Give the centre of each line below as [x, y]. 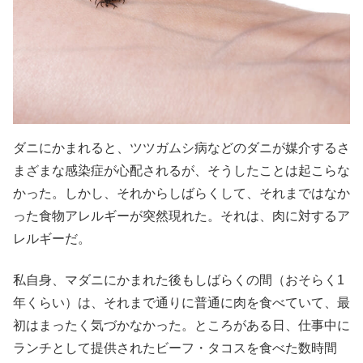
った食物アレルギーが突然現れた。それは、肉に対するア [181, 216]
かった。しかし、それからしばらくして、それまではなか [181, 194]
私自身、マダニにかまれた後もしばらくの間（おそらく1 [179, 280]
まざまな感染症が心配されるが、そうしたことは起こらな [181, 171]
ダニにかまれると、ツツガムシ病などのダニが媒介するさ [181, 148]
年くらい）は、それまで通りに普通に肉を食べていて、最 [181, 302]
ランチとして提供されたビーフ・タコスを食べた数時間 [175, 348]
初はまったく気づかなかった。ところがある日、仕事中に [181, 325]
